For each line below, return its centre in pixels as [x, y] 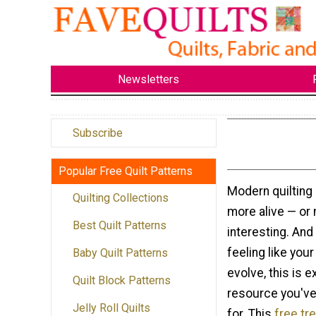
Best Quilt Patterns [120, 226]
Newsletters [148, 79]
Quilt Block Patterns [122, 281]
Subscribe [98, 133]
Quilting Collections [121, 198]
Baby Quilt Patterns [120, 253]
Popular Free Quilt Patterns [126, 171]
